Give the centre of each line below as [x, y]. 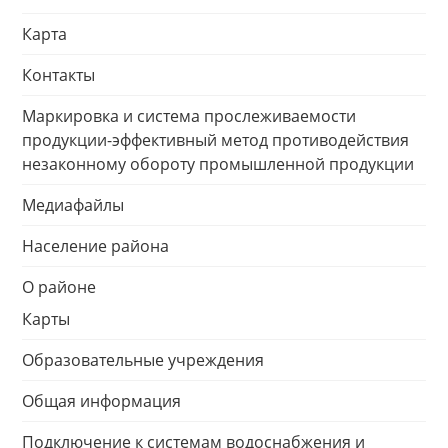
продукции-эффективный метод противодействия [215, 140]
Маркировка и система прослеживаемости [189, 116]
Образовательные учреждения [143, 360]
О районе [59, 287]
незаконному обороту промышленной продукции [218, 164]
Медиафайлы [73, 205]
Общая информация [101, 401]
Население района [95, 246]
